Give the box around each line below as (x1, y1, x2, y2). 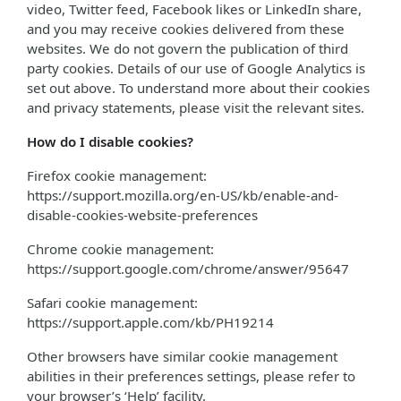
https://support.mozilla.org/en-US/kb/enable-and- (27, 186, 338, 204)
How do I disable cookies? (27, 132, 193, 150)
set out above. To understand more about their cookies (27, 79, 370, 97)
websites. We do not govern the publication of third (27, 39, 348, 57)
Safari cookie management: (27, 294, 198, 311)
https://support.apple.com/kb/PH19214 (27, 313, 274, 331)
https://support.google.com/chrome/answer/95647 (27, 260, 349, 277)
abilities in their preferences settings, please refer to (27, 367, 355, 385)
